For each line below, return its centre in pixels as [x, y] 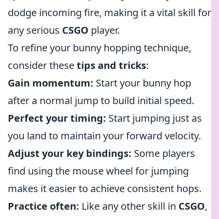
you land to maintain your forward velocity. [104, 136]
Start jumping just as [154, 118]
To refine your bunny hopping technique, [99, 48]
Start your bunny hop [142, 83]
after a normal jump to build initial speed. [101, 100]
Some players [163, 153]
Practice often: [44, 206]
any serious [35, 30]
